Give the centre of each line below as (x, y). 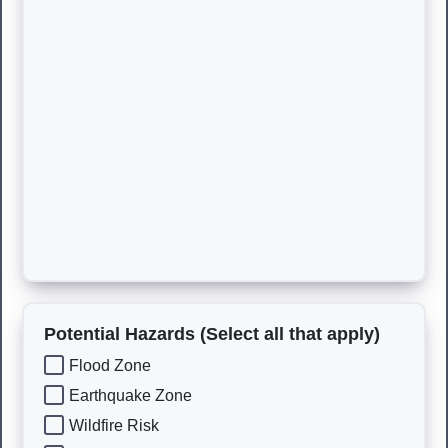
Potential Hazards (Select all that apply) (212, 334)
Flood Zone (110, 365)
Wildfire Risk (114, 425)
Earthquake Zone (130, 395)
